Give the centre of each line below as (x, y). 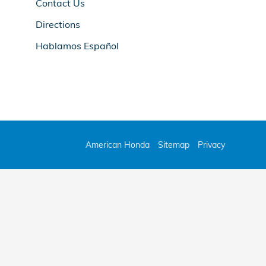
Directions (58, 24)
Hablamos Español (77, 46)
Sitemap (174, 145)
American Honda (118, 145)
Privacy (211, 145)
